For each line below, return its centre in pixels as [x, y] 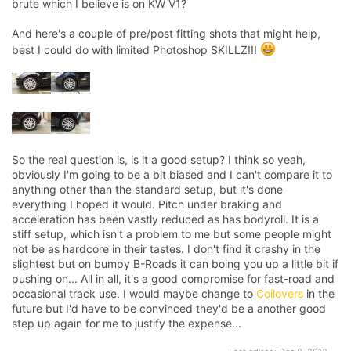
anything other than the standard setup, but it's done [147, 189]
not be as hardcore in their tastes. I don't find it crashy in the [166, 248]
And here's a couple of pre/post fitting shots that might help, [166, 33]
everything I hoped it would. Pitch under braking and [147, 204]
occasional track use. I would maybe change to [134, 293]
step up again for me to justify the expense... [127, 323]
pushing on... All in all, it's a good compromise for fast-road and [173, 278]
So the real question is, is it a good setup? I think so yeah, [159, 159]
